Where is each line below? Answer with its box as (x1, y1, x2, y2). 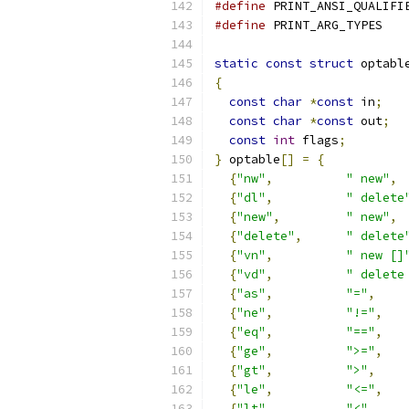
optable (222, 152, 280, 167)
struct (309, 56, 353, 71)
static (215, 56, 258, 71)
